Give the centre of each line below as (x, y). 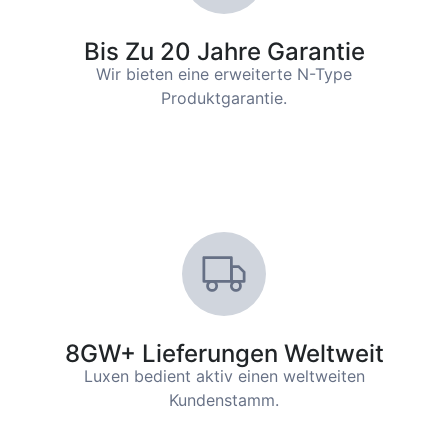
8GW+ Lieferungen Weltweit (224, 354)
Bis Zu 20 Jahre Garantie (224, 52)
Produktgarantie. (224, 98)
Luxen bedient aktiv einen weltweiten (224, 376)
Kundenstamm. (224, 400)
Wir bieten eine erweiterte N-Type (224, 74)
